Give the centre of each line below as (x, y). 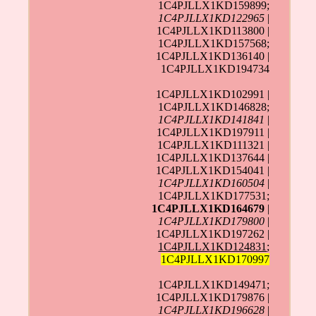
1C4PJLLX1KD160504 (212, 183)
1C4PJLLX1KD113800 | (213, 30)
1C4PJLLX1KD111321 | (214, 145)
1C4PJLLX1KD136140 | (213, 56)
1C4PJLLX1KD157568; (214, 43)
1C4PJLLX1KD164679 (208, 208)
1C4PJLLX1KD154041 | (213, 170)
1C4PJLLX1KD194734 (215, 68)
